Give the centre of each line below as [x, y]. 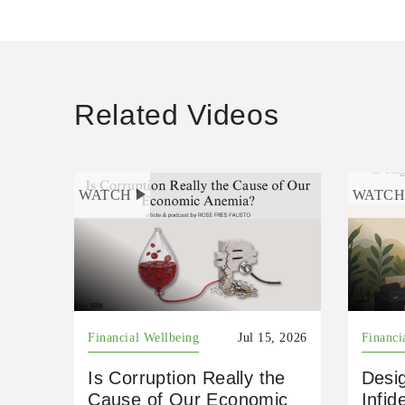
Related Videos [177, 114]
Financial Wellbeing [144, 337]
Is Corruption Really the [187, 377]
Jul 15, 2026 [273, 337]
